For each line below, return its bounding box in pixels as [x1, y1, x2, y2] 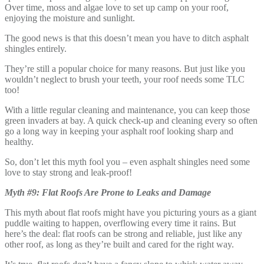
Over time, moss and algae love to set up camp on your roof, [5, 2, 229, 12]
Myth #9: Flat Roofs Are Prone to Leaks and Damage [5, 187, 211, 197]
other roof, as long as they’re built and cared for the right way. [5, 239, 234, 249]
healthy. [5, 136, 36, 147]
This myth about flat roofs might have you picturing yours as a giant [5, 207, 256, 217]
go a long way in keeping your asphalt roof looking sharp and [5, 126, 233, 136]
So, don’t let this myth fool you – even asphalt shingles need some [5, 156, 250, 167]
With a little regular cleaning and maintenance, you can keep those [5, 104, 250, 115]
